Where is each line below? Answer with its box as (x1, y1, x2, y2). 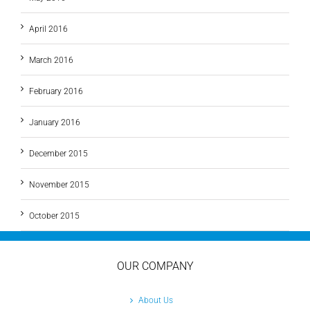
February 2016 (29, 86, 83, 97)
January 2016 (29, 118, 80, 128)
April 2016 (29, 24, 68, 35)
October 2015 (29, 211, 80, 221)
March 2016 (29, 55, 73, 66)
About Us (138, 295, 173, 306)
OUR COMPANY (116, 259, 194, 273)
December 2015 (29, 149, 88, 159)
